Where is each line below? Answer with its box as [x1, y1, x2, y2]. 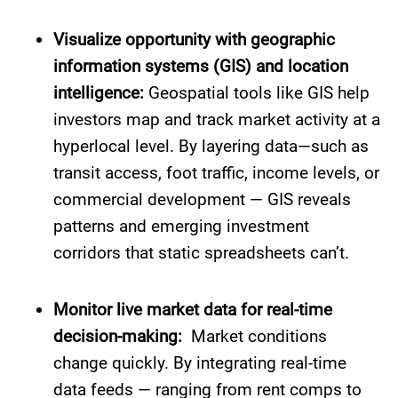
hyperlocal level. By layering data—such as [53, 136, 369, 156]
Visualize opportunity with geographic [53, 29, 335, 50]
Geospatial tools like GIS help [144, 83, 370, 103]
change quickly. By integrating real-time [53, 353, 346, 373]
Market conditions [187, 326, 327, 346]
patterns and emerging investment [53, 216, 309, 236]
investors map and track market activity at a [53, 109, 380, 130]
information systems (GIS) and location [53, 56, 348, 76]
